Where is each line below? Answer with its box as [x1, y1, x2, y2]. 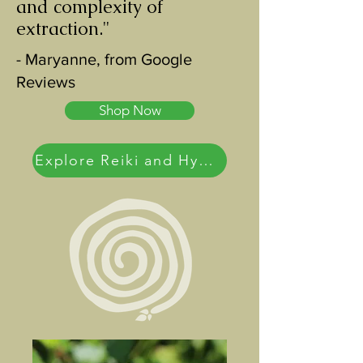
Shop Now [98, 101, 161, 118]
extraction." [16, 16, 110, 41]
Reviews [16, 72, 75, 91]
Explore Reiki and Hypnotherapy [199, 151, 214, 169]
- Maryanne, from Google [16, 49, 192, 68]
